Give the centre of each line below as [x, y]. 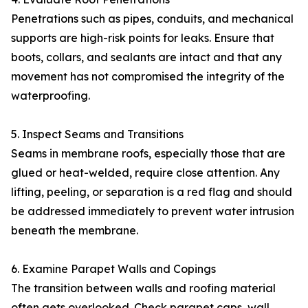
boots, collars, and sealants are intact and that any [146, 57]
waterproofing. [51, 96]
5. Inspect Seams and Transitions [97, 134]
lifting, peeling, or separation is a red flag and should [152, 192]
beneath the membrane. [75, 230]
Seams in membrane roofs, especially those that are [148, 153]
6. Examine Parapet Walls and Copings [113, 269]
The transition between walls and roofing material [143, 288]
